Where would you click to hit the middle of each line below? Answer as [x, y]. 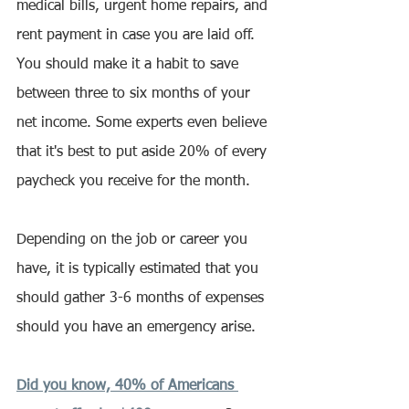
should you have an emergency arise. [136, 328]
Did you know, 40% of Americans [127, 387]
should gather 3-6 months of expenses [142, 299]
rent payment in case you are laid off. [138, 36]
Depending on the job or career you [134, 241]
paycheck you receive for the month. [133, 182]
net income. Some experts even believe [144, 124]
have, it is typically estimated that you [140, 270]
